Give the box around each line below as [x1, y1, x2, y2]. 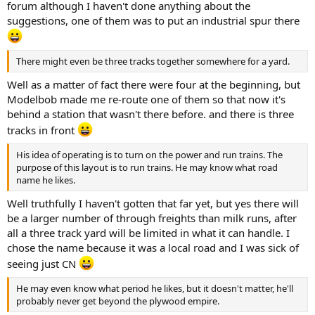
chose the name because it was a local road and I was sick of [7, 240, 299, 255]
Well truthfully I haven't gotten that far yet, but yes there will [7, 196, 299, 210]
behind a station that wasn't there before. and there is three [7, 107, 294, 121]
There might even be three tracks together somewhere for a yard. [16, 54, 290, 67]
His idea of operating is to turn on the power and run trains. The [16, 148, 283, 161]
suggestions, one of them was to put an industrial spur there [7, 13, 300, 27]
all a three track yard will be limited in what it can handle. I [7, 226, 290, 240]
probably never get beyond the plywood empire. [16, 294, 219, 307]
